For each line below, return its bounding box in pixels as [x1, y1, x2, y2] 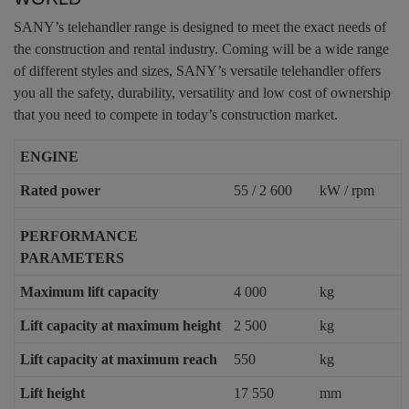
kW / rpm [320, 182, 375, 198]
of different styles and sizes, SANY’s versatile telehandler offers [14, 62, 381, 79]
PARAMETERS [20, 249, 125, 266]
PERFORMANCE [20, 227, 139, 244]
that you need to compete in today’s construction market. [14, 106, 338, 122]
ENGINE [20, 148, 79, 164]
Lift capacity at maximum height [20, 317, 222, 333]
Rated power [20, 182, 101, 198]
